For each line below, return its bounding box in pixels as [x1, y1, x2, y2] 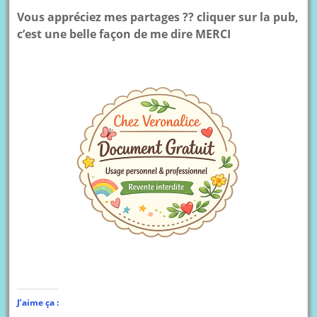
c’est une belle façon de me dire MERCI [17, 25, 231, 42]
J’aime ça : [17, 296, 59, 309]
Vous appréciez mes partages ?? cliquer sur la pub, [17, 8, 299, 25]
